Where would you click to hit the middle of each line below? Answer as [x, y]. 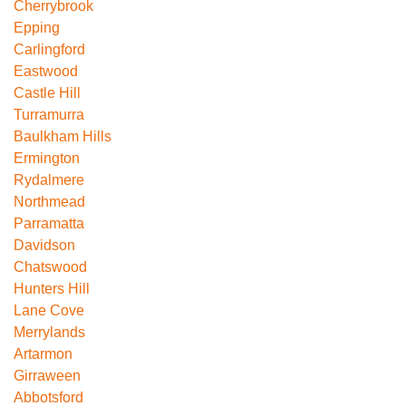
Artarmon [43, 354]
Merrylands [49, 333]
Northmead [49, 202]
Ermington [47, 159]
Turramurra [49, 115]
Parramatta [49, 224]
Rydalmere [49, 180]
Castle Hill [47, 93]
